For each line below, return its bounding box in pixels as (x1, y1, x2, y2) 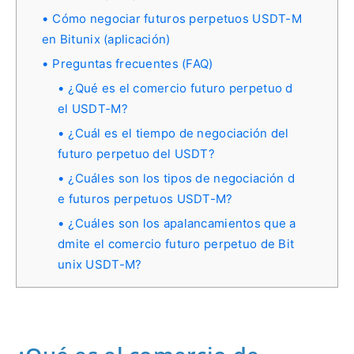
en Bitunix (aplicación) (42, 31, 171, 47)
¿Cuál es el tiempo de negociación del (68, 125, 289, 141)
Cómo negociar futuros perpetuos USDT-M (52, 10, 302, 26)
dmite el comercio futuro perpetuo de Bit (58, 235, 295, 251)
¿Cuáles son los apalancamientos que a (68, 215, 296, 231)
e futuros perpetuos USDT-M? (58, 190, 233, 206)
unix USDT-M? (58, 256, 142, 272)
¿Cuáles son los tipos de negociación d (68, 170, 295, 186)
